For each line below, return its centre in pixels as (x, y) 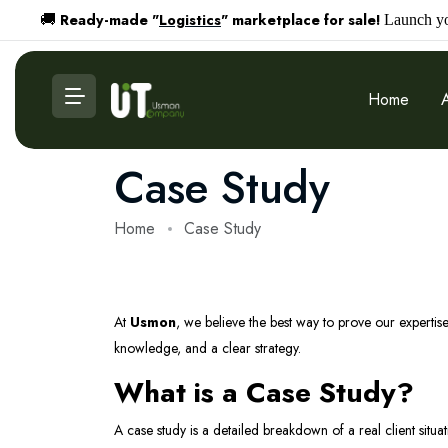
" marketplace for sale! (300, 20)
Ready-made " (109, 20)
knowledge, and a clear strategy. (207, 348)
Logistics (190, 20)
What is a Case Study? (264, 392)
